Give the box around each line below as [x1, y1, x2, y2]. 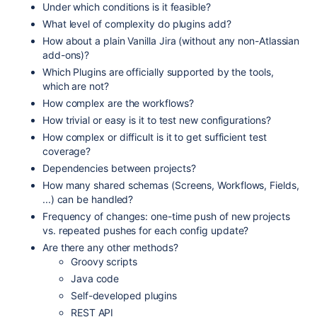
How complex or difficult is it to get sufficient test [42, 131, 267, 143]
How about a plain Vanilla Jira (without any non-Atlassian [42, 35, 300, 47]
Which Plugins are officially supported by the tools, [42, 66, 274, 78]
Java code [71, 272, 120, 284]
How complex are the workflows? [42, 97, 194, 109]
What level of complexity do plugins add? [42, 18, 231, 30]
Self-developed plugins [71, 289, 178, 301]
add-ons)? [42, 49, 90, 61]
